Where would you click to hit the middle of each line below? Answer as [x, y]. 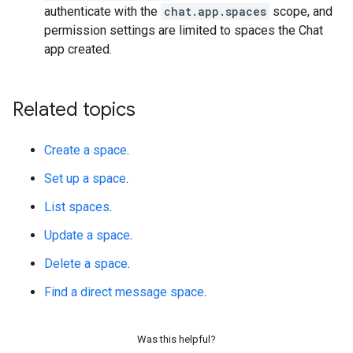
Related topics [74, 110]
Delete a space [86, 264]
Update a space [87, 235]
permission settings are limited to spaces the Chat [184, 30]
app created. [78, 49]
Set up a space [85, 178]
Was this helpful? [176, 339]
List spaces [77, 207]
